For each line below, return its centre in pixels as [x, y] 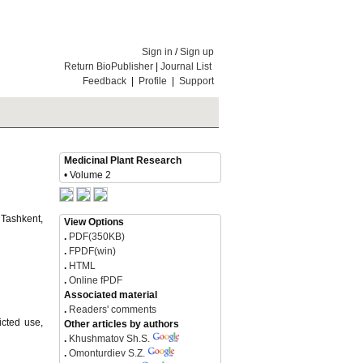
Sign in [157, 52]
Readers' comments [111, 310]
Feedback [105, 81]
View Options [94, 222]
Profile [153, 81]
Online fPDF [94, 280]
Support [196, 81]
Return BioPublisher [109, 66]
